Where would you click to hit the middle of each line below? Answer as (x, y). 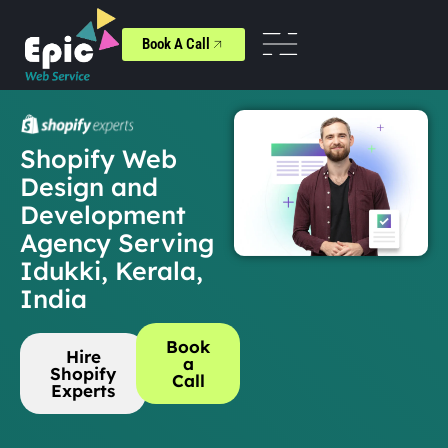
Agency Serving (117, 242)
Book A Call (176, 44)
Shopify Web (98, 158)
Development (103, 214)
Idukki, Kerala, (111, 270)
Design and (89, 186)
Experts (83, 390)
